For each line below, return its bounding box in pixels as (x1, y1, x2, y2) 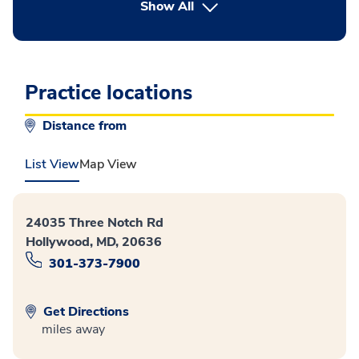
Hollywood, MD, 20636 (26, 233, 162, 251)
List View (25, 155, 79, 173)
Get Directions (40, 302, 129, 321)
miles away (42, 320, 105, 338)
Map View (79, 155, 137, 173)
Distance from (42, 117, 130, 135)
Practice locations (25, 79, 192, 107)
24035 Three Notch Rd (26, 214, 163, 232)
